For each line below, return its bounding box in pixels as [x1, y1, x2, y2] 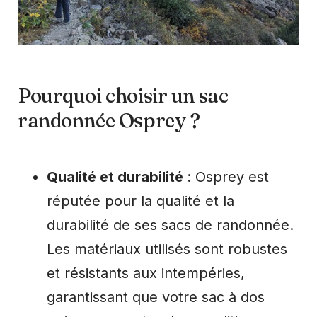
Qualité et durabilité [47, 168, 187, 186]
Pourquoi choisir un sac [18, 83, 229, 108]
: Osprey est [187, 168, 269, 186]
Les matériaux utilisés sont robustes [47, 241, 287, 258]
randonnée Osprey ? [18, 108, 200, 133]
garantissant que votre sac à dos [47, 289, 265, 306]
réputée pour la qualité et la [47, 192, 234, 210]
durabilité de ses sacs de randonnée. [47, 217, 294, 234]
